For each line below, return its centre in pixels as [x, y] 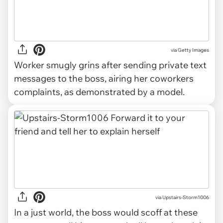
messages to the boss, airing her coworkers [104, 78]
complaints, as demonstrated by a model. [100, 92]
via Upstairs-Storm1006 [182, 197]
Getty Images [193, 50]
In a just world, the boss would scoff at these [106, 213]
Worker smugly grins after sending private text [110, 65]
